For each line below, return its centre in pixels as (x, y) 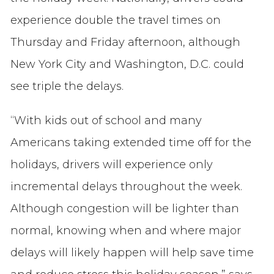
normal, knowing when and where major (125, 231)
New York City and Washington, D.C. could (127, 65)
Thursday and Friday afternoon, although (125, 43)
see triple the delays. (67, 87)
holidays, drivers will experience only (111, 165)
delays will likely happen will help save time (132, 253)
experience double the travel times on (115, 20)
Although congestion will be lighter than (124, 209)
